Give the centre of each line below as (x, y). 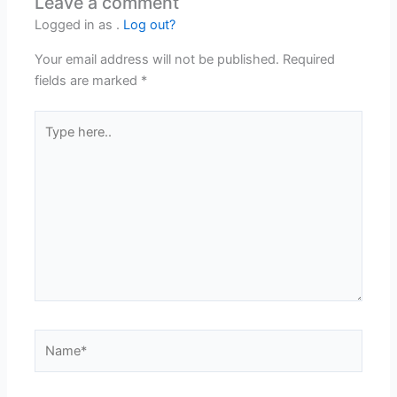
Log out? (150, 25)
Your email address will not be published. (157, 59)
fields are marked (88, 80)
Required (309, 59)
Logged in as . (79, 25)
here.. (51, 141)
